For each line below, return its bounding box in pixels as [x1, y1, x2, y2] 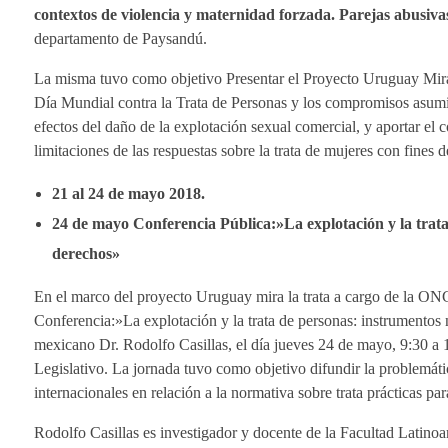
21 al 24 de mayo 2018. [51, 185, 213, 203]
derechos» [51, 245, 120, 263]
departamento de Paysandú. [34, 30, 207, 48]
